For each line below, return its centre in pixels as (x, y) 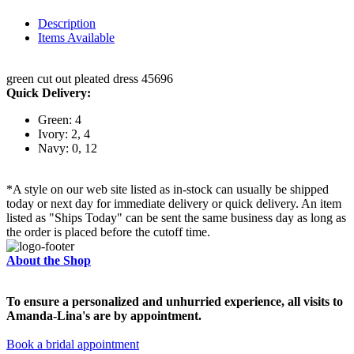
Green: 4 (60, 120)
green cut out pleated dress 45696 (90, 79)
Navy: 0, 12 (68, 149)
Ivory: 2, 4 (64, 134)
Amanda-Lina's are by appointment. (104, 316)
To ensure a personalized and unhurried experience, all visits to (175, 302)
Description (67, 24)
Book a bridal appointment (73, 345)
